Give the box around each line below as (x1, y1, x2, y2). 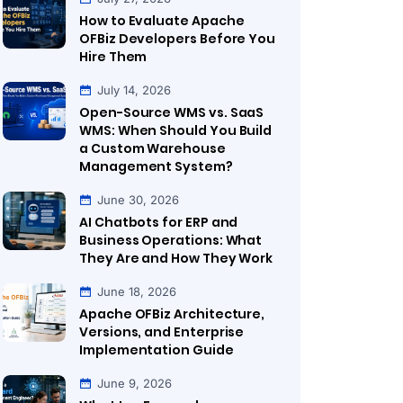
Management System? (79, 157, 233, 175)
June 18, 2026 (97, 284, 176, 299)
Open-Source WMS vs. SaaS (79, 103, 264, 121)
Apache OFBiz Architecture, (79, 305, 265, 323)
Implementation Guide (79, 341, 234, 359)
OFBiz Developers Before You (79, 30, 276, 48)
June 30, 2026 (97, 193, 179, 207)
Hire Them (79, 48, 148, 66)
